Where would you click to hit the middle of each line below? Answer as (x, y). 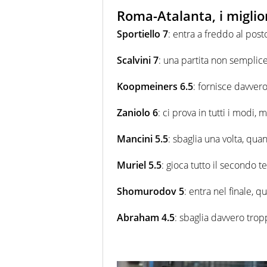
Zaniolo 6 (137, 112)
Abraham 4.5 (146, 217)
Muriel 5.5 (139, 165)
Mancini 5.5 (142, 139)
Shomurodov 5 (150, 191)
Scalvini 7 (138, 60)
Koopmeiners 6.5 (155, 86)
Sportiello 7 (142, 34)
